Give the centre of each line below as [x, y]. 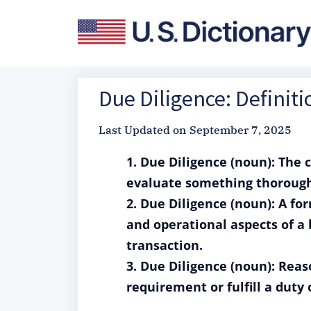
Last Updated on [142, 130]
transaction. [165, 245]
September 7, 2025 [241, 130]
